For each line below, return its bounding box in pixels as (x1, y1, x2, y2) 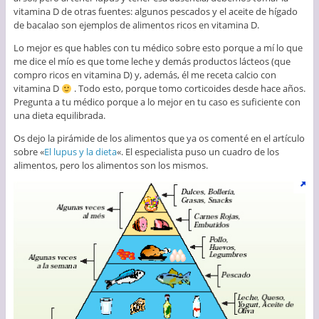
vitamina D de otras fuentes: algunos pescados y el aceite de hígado (13, 5, 298, 19)
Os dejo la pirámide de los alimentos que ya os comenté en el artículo (13, 132, 305, 145)
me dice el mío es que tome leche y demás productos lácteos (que (13, 55, 291, 68)
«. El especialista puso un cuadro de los (116, 145, 279, 159)
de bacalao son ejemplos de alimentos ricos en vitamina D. (13, 19, 259, 32)
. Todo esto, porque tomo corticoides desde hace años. (71, 82, 305, 95)
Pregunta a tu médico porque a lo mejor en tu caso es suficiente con (13, 95, 300, 109)
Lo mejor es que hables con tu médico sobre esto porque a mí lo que (13, 41, 303, 55)
